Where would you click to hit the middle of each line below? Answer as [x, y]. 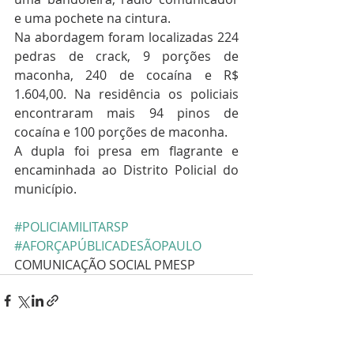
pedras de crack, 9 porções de [126, 56]
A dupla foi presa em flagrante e [126, 151]
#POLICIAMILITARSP [72, 226]
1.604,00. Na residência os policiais [126, 94]
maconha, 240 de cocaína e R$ [126, 75]
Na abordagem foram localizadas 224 [126, 37]
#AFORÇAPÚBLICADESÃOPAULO [108, 245]
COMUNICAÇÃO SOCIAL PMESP [105, 264]
